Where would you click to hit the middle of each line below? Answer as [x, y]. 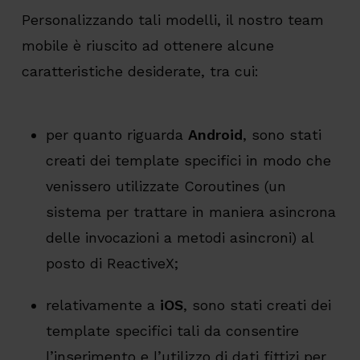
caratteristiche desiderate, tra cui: [140, 72]
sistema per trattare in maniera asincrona [190, 212]
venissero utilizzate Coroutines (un [166, 186]
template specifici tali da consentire [172, 331]
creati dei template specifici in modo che [188, 161]
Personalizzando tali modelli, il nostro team [172, 20]
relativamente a [102, 305]
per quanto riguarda [117, 135]
